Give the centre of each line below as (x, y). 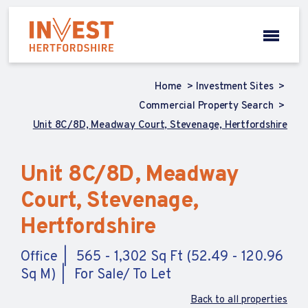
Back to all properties (239, 300)
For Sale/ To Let (123, 275)
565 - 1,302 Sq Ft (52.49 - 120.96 (180, 257)
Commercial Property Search (207, 106)
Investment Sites (236, 87)
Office (39, 257)
